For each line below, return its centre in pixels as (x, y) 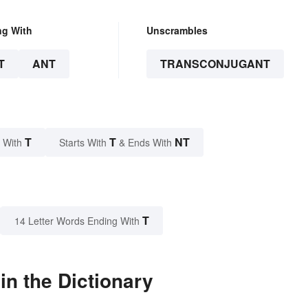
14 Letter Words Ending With (77, 221)
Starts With (84, 143)
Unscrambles (177, 31)
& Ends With (145, 143)
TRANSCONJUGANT (215, 64)
